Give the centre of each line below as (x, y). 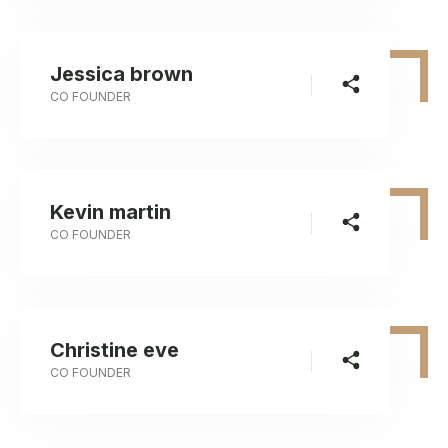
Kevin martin (110, 212)
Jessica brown (121, 74)
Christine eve (114, 350)
